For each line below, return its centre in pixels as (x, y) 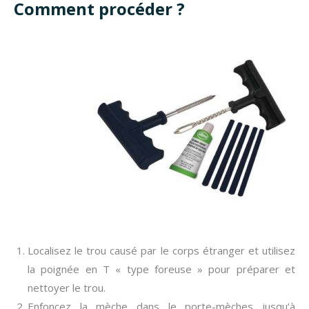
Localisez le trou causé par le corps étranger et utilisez (161, 250)
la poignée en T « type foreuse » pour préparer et (161, 269)
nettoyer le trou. (67, 287)
